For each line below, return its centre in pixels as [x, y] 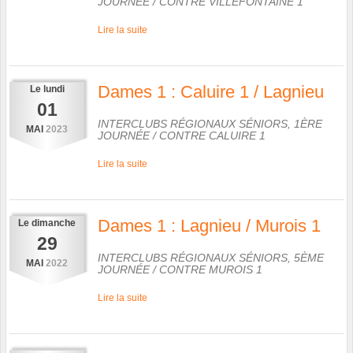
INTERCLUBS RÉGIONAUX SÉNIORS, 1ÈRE [210, 123]
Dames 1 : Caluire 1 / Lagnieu [211, 91]
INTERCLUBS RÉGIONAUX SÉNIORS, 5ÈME [211, 257]
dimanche [54, 223]
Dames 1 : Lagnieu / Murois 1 [209, 225]
